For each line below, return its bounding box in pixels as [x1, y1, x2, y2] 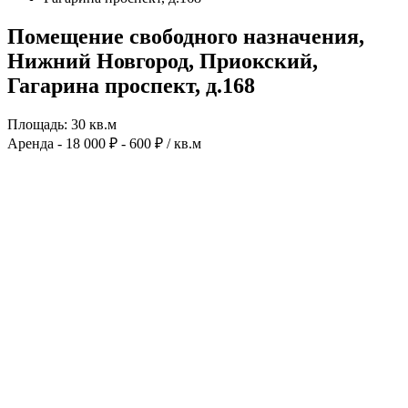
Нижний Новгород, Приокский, [7, 48, 318, 73]
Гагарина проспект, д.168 [7, 73, 255, 97]
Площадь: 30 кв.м [7, 116, 117, 132]
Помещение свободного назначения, [7, 24, 364, 48]
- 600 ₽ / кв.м [121, 135, 201, 151]
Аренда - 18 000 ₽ [7, 135, 121, 151]
